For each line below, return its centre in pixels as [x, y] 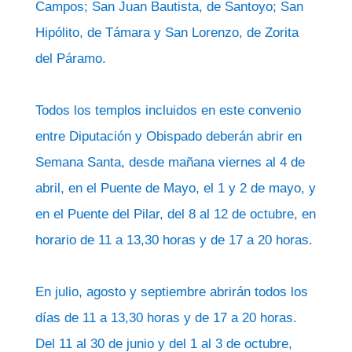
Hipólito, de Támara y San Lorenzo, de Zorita [167, 33]
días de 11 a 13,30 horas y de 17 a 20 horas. [166, 318]
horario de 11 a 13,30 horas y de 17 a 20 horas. [174, 240]
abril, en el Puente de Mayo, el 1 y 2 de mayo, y [175, 188]
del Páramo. [70, 59]
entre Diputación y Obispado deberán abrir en [168, 136]
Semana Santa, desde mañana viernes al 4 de [170, 162]
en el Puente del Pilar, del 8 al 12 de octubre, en [175, 214]
